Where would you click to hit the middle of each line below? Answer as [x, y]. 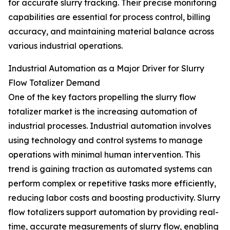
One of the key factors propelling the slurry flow [102, 97]
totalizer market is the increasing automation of [103, 112]
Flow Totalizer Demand [54, 83]
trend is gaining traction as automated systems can [110, 169]
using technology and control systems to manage [106, 140]
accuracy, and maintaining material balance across [111, 32]
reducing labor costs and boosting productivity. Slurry [114, 198]
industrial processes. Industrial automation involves [110, 126]
